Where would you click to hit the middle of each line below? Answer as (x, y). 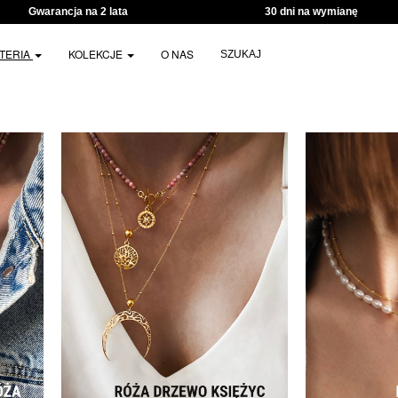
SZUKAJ (241, 54)
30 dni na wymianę (312, 12)
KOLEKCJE (97, 53)
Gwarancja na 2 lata (78, 12)
